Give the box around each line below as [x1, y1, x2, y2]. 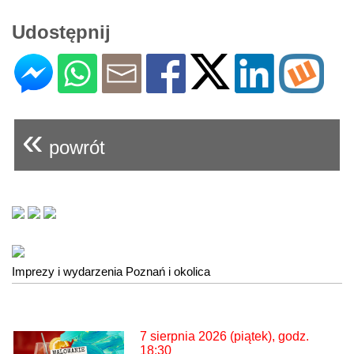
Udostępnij [12, 21, 111, 43]
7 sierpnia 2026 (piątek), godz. [140, 330, 309, 344]
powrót [43, 137, 105, 159]
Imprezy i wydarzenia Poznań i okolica [12, 265, 210, 279]
